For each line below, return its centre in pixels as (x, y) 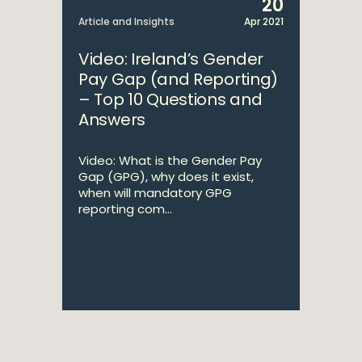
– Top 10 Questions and (170, 99)
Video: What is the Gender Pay (170, 160)
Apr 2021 (264, 21)
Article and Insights (126, 21)
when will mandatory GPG (155, 193)
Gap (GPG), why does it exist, (166, 177)
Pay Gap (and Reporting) (179, 79)
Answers (112, 120)
